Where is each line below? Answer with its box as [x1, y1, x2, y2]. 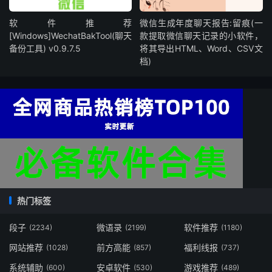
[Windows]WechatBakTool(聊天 [9, 30, 132, 41]
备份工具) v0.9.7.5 [9, 42, 81, 53]
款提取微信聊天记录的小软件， [140, 30, 263, 41]
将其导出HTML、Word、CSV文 [140, 42, 263, 53]
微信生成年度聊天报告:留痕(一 [140, 17, 263, 28]
